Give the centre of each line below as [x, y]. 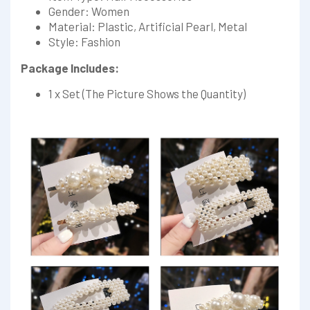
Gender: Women [89, 11]
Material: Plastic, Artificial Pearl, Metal [148, 26]
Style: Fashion [84, 42]
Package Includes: [70, 68]
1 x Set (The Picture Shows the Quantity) [147, 93]
